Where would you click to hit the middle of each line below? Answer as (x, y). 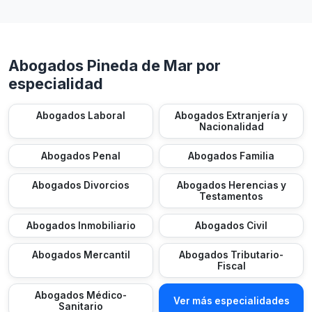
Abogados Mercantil (81, 255)
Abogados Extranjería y (231, 116)
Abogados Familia (231, 156)
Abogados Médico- (81, 295)
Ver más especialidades (231, 301)
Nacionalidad (231, 127)
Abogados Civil (231, 226)
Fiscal (231, 266)
